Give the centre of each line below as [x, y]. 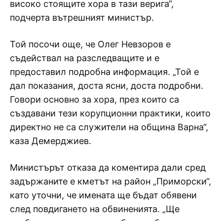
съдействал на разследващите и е [85, 58]
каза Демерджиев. [51, 141]
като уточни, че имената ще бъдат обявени [103, 195]
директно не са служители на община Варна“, [109, 127]
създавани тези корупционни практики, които [110, 113]
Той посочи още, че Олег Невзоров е [90, 44]
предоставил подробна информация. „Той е [104, 72]
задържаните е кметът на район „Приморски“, [110, 181]
